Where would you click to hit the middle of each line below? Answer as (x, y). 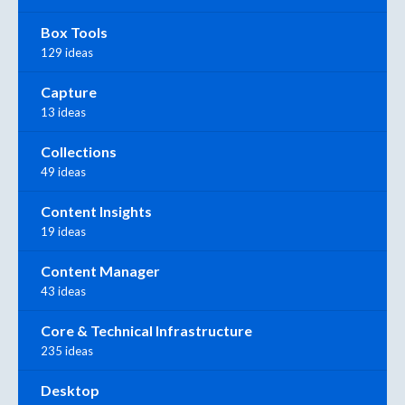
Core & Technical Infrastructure (146, 330)
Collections (79, 151)
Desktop (70, 390)
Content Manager (100, 270)
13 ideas (63, 112)
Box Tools (74, 32)
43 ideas (63, 291)
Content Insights (96, 211)
